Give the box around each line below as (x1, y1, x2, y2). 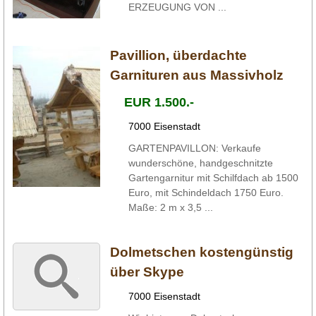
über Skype (109, 264, 184, 279)
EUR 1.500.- (123, 95, 194, 109)
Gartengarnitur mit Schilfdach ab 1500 (128, 171, 298, 183)
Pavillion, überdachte (109, 47, 247, 63)
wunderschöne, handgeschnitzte (128, 157, 273, 169)
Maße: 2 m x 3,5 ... (128, 201, 213, 213)
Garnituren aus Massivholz (109, 67, 284, 83)
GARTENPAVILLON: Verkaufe (128, 142, 261, 154)
